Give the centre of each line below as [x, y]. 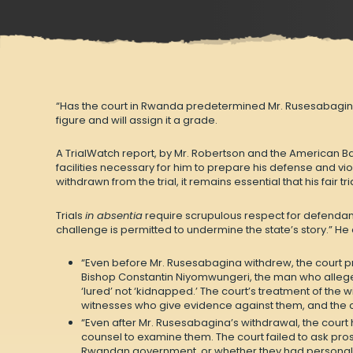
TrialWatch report [110, 154]
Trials [70, 215]
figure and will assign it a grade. [136, 120]
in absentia [113, 215]
